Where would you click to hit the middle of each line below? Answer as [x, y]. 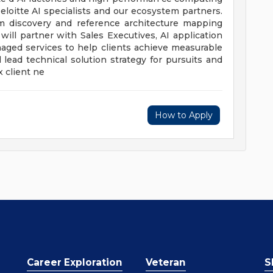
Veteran [166, 262]
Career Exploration [75, 262]
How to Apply [184, 115]
